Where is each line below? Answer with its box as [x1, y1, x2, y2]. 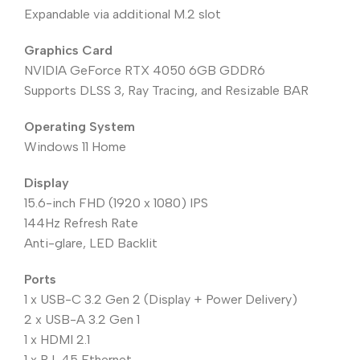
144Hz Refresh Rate [24, 215, 138, 231]
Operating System [24, 119, 135, 135]
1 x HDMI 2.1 [24, 332, 90, 348]
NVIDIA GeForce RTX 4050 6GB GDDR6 [24, 63, 265, 79]
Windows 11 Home [24, 139, 126, 155]
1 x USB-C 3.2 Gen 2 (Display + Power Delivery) [24, 292, 297, 308]
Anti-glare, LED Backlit [24, 235, 157, 252]
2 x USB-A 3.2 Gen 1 [24, 312, 140, 328]
